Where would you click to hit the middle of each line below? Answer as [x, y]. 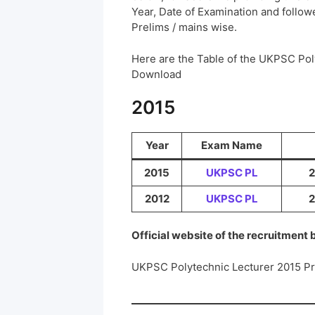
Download [156, 74]
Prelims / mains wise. [184, 27]
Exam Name [232, 145]
